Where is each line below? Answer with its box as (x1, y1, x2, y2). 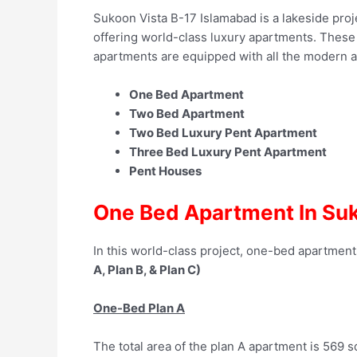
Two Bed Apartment (129, 106, 245, 122)
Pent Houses (129, 163, 202, 179)
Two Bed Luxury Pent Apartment (129, 125, 317, 141)
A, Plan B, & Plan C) (93, 261, 201, 277)
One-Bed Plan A (93, 300, 185, 316)
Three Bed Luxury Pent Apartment (129, 144, 327, 160)
